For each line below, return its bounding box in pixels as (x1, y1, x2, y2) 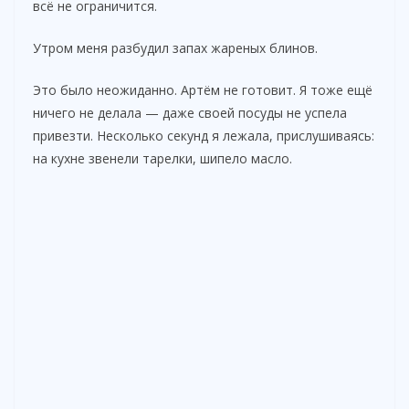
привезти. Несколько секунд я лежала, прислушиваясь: (33, 126, 374, 144)
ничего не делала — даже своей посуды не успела (33, 103, 347, 121)
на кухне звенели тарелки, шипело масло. (33, 149, 292, 167)
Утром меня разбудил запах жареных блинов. (33, 38, 318, 57)
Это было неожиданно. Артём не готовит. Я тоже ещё (33, 80, 372, 99)
